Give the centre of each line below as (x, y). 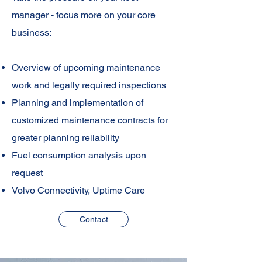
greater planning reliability (65, 138)
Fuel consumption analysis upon (79, 155)
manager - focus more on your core (84, 15)
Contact (94, 219)
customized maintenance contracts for (90, 120)
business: (32, 32)
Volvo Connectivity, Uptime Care (78, 190)
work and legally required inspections (89, 85)
